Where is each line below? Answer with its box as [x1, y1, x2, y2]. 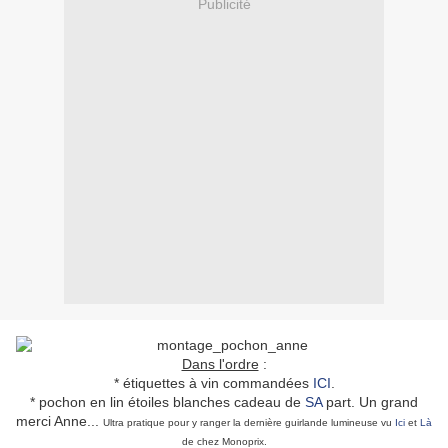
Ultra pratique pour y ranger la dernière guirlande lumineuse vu [103, 417, 395, 429]
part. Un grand [322, 394, 418, 411]
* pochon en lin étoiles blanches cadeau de [30, 394, 305, 411]
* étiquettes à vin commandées [113, 375, 313, 392]
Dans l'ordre [181, 356, 259, 373]
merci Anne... [16, 413, 103, 430]
